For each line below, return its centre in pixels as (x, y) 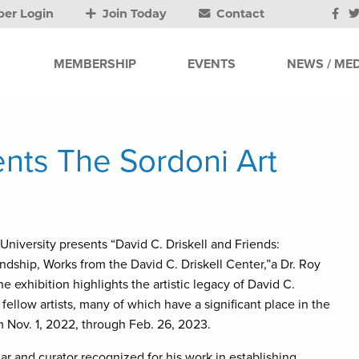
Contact (239, 14)
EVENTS (212, 64)
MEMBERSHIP (95, 64)
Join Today (133, 14)
